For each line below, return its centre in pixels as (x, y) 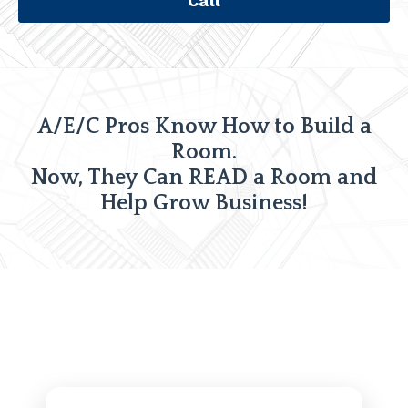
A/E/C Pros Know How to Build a (204, 127)
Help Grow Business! (204, 204)
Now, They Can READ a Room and (204, 178)
